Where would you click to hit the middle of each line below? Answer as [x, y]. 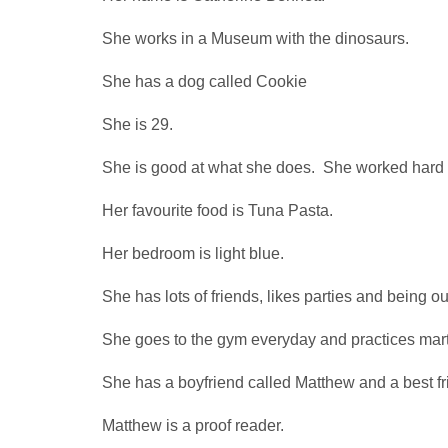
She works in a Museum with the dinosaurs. [255, 38]
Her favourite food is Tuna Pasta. [217, 210]
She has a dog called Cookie [204, 81]
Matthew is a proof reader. [193, 425]
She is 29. [137, 124]
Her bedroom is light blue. [193, 253]
